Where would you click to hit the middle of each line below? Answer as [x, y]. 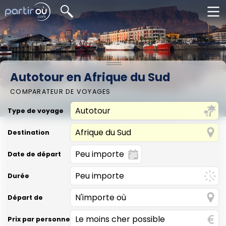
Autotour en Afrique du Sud [90, 77]
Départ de [25, 197]
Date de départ [34, 154]
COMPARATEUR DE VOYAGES [61, 92]
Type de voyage [36, 110]
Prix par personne [39, 219]
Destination [29, 132]
